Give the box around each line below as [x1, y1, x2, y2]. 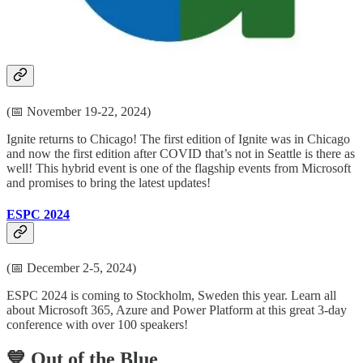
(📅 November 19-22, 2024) [6, 104, 151, 118]
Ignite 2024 [6, 50, 67, 65]
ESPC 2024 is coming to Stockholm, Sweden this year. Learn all [6, 288, 336, 303]
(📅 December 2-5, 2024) [6, 261, 136, 275]
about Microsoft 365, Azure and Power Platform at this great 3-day [6, 303, 347, 318]
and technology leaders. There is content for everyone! [6, 19, 284, 33]
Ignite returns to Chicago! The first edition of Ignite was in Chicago [6, 131, 350, 146]
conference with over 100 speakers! [6, 318, 188, 332]
